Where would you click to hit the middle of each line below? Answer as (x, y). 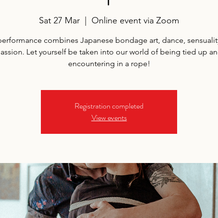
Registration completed (109, 106)
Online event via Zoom (135, 21)
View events (109, 118)
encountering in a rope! (109, 64)
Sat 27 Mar (59, 21)
